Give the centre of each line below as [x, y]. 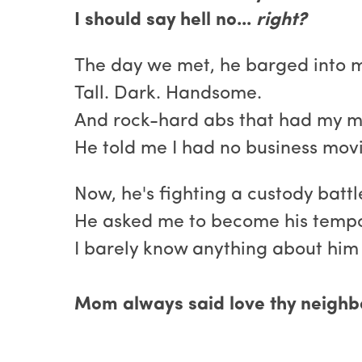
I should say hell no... [163, 21]
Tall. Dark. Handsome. [168, 95]
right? [279, 21]
